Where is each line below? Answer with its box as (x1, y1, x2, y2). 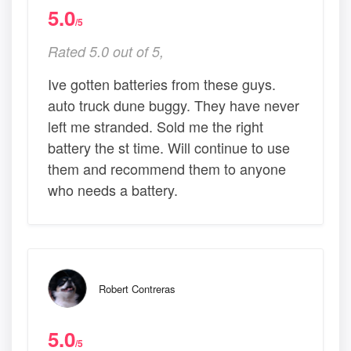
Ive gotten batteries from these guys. (48, 74, 276, 95)
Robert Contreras (99, 281, 175, 297)
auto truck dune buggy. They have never (48, 95, 299, 116)
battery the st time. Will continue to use (48, 137, 290, 158)
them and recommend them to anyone (48, 158, 286, 179)
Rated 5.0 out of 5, (48, 42, 164, 62)
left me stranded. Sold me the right (48, 116, 263, 137)
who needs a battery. (48, 179, 178, 201)
